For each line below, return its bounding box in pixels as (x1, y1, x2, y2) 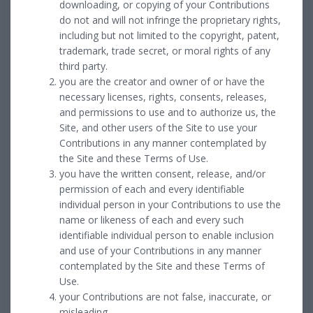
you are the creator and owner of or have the (59, 74, 265, 88)
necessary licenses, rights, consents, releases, (59, 89, 267, 103)
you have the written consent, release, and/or (59, 166, 265, 180)
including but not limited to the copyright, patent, (59, 28, 279, 42)
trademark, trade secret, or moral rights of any (59, 43, 270, 57)
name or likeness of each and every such (59, 212, 244, 226)
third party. (59, 59, 108, 73)
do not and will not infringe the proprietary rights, (59, 13, 281, 27)
